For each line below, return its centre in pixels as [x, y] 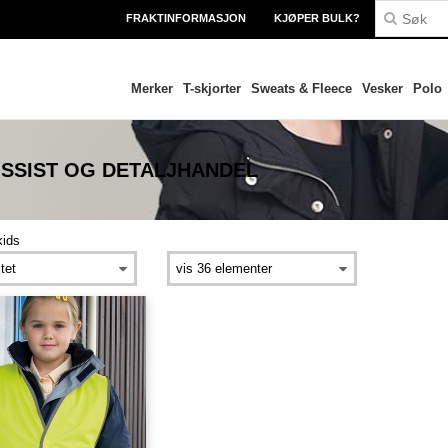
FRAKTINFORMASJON [186, 18]
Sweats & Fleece [301, 88]
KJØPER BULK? [317, 18]
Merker [151, 88]
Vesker [382, 88]
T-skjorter [211, 88]
